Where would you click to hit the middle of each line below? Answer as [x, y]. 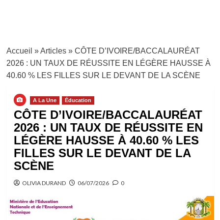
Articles [53, 51]
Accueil [19, 51]
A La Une [44, 100]
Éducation [78, 100]
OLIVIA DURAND [44, 183]
